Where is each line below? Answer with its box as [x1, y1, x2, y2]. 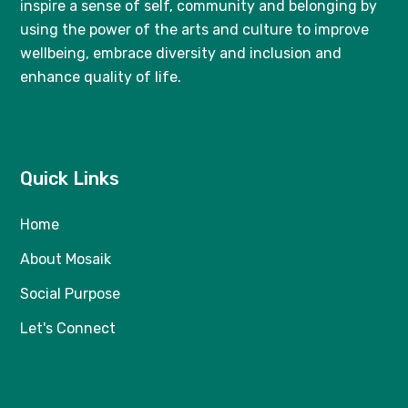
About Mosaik [20, 250, 112, 269]
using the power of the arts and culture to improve [20, 21, 370, 39]
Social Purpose [20, 285, 121, 303]
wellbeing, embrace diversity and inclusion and [20, 45, 342, 63]
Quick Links [20, 168, 120, 190]
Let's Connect [20, 320, 117, 338]
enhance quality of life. [20, 68, 182, 87]
